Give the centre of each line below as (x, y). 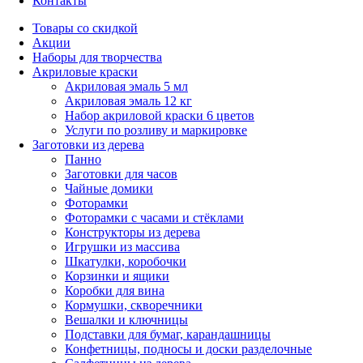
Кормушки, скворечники (134, 305)
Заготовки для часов (121, 174)
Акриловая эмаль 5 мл (126, 87)
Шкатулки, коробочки (126, 262)
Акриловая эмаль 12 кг (128, 101)
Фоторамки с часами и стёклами (154, 218)
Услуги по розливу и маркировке (156, 130)
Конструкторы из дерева (132, 233)
